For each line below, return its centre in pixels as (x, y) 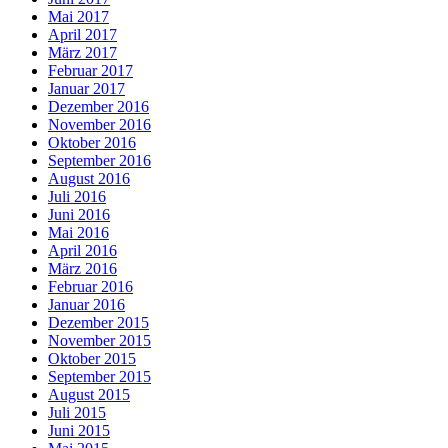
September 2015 (99, 376)
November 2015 (99, 340)
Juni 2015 (79, 430)
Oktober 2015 (92, 358)
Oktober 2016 (92, 142)
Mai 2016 (78, 232)
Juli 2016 (77, 196)
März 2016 (82, 268)
